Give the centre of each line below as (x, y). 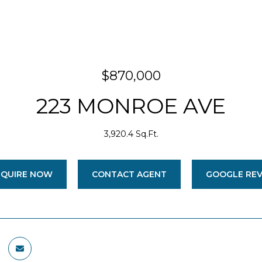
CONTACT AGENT (129, 174)
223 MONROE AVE (131, 106)
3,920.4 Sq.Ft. (131, 134)
